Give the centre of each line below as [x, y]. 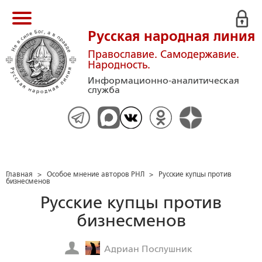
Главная [19, 174]
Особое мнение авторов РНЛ [96, 174]
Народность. [119, 65]
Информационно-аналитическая [163, 80]
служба [104, 90]
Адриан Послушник [149, 249]
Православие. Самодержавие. [163, 54]
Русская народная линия [171, 36]
